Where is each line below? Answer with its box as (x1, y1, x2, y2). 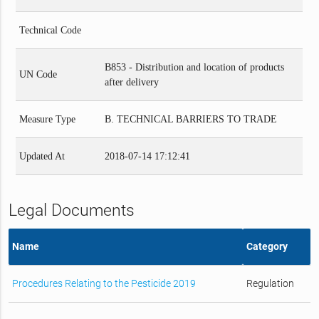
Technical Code (19, 24, 82, 36)
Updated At (19, 150, 66, 162)
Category (246, 240, 288, 252)
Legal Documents (8, 200, 135, 220)
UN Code (19, 68, 58, 80)
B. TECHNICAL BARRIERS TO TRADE (105, 113, 278, 125)
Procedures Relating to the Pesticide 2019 (11, 277, 196, 289)
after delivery (105, 76, 159, 88)
